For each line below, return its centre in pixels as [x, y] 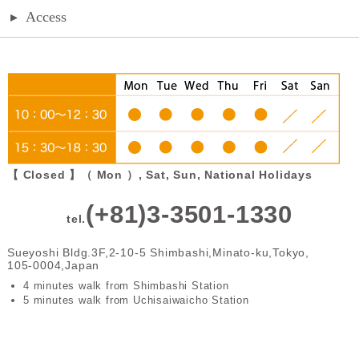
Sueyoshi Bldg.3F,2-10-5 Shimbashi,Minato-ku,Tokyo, [158, 253]
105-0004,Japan [53, 266]
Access [46, 17]
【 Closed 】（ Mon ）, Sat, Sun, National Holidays [159, 175]
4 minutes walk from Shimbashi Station [126, 286]
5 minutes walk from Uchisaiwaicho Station [136, 301]
